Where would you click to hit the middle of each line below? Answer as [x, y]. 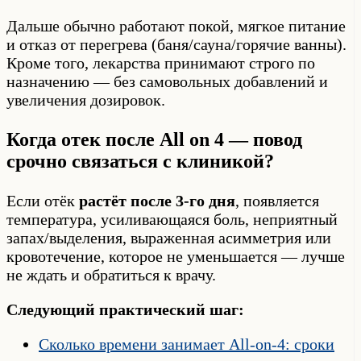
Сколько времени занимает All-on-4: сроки [187, 344]
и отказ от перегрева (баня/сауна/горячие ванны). [176, 45]
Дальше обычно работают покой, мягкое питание [176, 26]
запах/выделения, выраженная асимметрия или [169, 238]
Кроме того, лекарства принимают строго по [161, 63]
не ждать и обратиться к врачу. [111, 275]
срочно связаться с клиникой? [140, 162]
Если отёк [43, 201]
